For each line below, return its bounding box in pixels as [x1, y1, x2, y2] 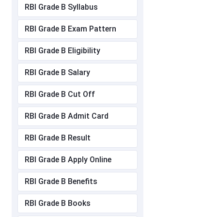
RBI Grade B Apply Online [25, 155, 111, 165]
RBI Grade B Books [25, 199, 91, 208]
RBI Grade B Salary [25, 68, 90, 77]
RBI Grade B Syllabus [25, 2, 98, 12]
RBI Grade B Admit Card [25, 111, 108, 121]
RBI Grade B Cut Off [25, 90, 95, 99]
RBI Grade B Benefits [25, 177, 97, 186]
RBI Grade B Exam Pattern [25, 24, 116, 34]
